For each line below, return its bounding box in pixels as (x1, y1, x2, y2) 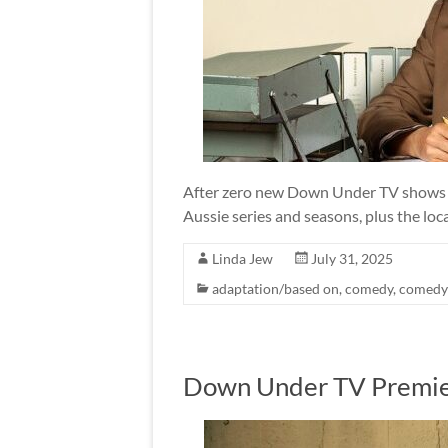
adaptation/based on (212, 280, 339, 297)
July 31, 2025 (311, 250, 393, 267)
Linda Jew (212, 250, 273, 267)
